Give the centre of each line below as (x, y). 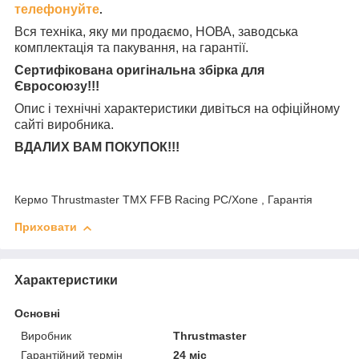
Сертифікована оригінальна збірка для (139, 71)
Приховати (46, 227)
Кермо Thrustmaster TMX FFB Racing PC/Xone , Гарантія (163, 200)
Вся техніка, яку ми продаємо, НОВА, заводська (156, 32)
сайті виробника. (64, 125)
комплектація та (64, 48)
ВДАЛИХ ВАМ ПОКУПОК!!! (97, 147)
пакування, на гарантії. (181, 48)
